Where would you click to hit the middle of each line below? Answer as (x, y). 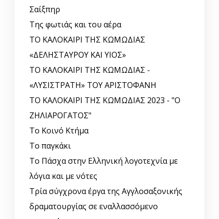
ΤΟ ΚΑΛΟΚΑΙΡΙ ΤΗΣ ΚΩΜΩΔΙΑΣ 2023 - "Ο (105, 100)
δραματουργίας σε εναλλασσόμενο (94, 207)
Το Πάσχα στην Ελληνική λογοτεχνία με (104, 161)
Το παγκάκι (50, 146)
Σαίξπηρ (45, 10)
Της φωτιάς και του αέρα (75, 25)
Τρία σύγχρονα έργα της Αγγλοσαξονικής (106, 191)
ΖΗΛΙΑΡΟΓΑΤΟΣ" (60, 116)
